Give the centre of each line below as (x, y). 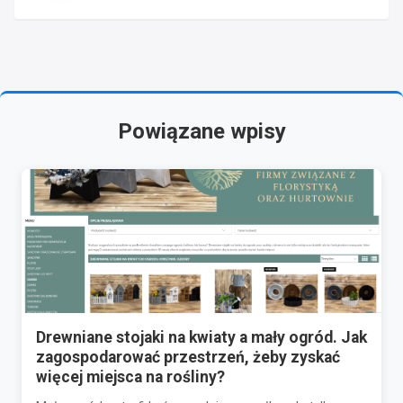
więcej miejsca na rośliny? (130, 376)
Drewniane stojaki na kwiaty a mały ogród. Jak (201, 337)
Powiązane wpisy (201, 131)
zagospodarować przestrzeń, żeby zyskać (188, 357)
